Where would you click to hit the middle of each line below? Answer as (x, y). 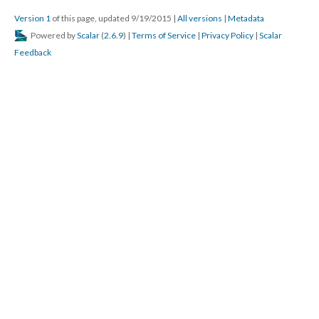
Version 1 (32, 18)
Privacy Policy (228, 35)
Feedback (33, 52)
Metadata (246, 18)
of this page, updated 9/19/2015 (112, 18)
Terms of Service (164, 35)
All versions (200, 18)
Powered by (53, 35)
